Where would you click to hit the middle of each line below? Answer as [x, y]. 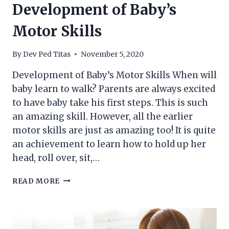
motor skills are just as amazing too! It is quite [114, 130]
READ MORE [36, 181]
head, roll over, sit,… [56, 158]
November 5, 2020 [112, 54]
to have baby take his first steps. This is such [110, 102]
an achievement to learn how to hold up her [109, 144]
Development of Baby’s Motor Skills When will [114, 75]
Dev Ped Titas [47, 54]
